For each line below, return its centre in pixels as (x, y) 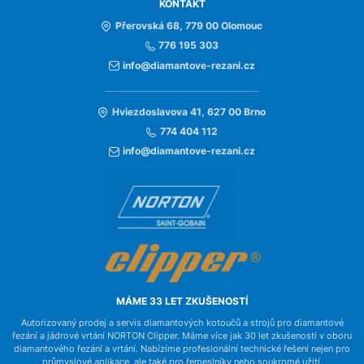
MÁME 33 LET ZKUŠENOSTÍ (182, 301)
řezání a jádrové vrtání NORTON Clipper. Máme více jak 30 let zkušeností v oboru (182, 336)
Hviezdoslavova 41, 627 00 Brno (188, 112)
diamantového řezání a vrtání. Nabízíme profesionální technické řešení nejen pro (182, 349)
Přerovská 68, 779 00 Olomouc (188, 26)
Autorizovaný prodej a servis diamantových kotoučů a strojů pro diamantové (182, 323)
